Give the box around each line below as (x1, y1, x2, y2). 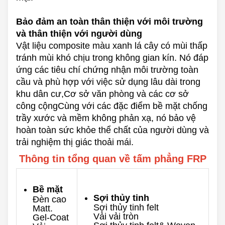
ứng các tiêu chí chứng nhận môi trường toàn (16, 65, 198, 75)
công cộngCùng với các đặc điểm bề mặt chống (16, 101, 207, 111)
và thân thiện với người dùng (16, 29, 142, 39)
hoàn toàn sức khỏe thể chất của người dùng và (16, 125, 209, 136)
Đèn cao (33, 194, 66, 205)
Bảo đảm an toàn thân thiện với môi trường (16, 17, 203, 27)
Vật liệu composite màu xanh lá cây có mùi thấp (16, 41, 207, 51)
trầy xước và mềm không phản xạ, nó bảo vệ (16, 113, 196, 124)
